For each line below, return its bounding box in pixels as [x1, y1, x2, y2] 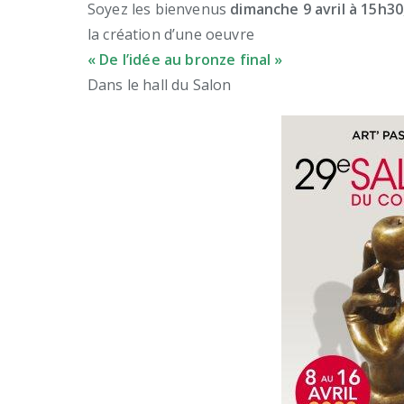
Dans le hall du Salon [87, 75, 232, 96]
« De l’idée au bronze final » [87, 50, 283, 70]
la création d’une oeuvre [87, 24, 254, 45]
